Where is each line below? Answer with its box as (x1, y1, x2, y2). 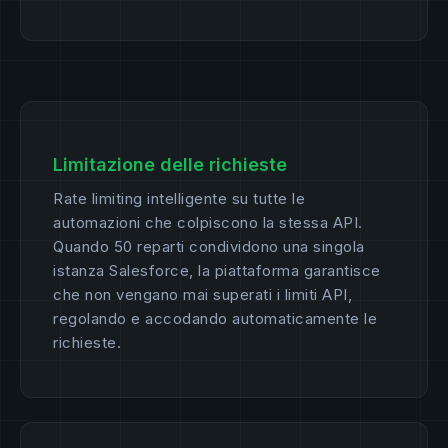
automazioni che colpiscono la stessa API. (53, 213, 363, 233)
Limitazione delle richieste (53, 154, 287, 176)
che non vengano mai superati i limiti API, (53, 285, 352, 305)
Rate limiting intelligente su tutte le (53, 189, 305, 209)
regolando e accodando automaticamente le (53, 309, 377, 329)
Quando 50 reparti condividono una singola (53, 237, 365, 257)
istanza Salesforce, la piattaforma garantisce (53, 261, 381, 281)
